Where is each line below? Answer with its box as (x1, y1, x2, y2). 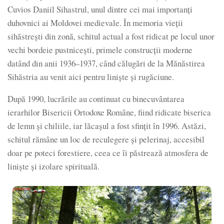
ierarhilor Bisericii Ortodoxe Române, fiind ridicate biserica (7, 106, 211, 118)
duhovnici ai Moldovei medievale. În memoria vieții (7, 16, 183, 28)
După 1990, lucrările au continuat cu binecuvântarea (7, 92, 184, 104)
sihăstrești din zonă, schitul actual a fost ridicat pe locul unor (7, 30, 214, 42)
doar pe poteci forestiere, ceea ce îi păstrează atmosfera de (7, 146, 208, 158)
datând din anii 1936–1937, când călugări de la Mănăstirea (7, 57, 205, 69)
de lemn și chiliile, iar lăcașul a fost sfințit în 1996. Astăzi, (7, 119, 206, 131)
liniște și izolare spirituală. (7, 160, 99, 172)
